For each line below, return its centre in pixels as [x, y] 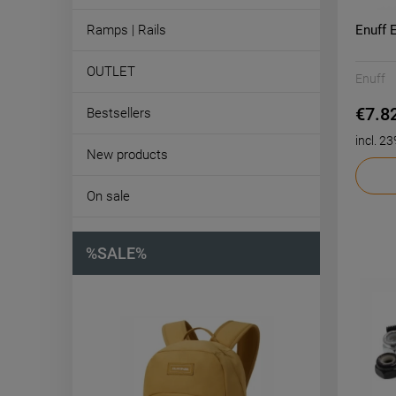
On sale [108, 196]
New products [127, 155]
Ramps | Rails [126, 30]
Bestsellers [119, 113]
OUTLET [111, 72]
